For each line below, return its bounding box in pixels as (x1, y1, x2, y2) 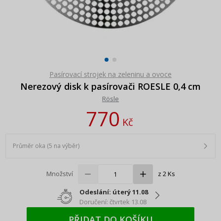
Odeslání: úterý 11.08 (79, 187, 148, 196)
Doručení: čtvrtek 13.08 (79, 197, 147, 206)
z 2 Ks (157, 169, 175, 179)
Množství (46, 169, 73, 179)
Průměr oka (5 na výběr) (13, 142, 79, 150)
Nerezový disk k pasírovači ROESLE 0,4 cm (20, 80, 201, 92)
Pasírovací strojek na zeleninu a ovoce (49, 69, 172, 79)
